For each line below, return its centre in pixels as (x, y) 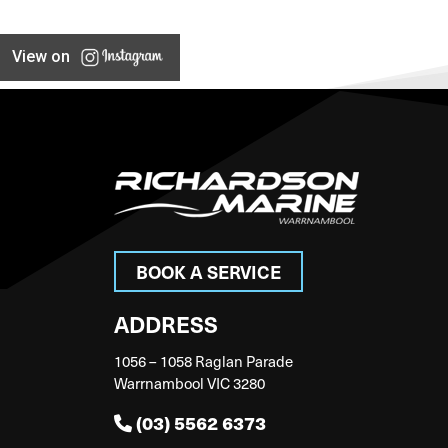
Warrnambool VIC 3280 (189, 383)
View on (41, 56)
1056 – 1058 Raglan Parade (203, 361)
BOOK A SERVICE (208, 271)
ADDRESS (166, 323)
